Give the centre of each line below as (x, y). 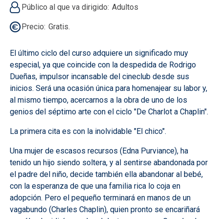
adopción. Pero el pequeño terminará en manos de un (100, 197)
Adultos (125, 7)
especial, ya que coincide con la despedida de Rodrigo (103, 65)
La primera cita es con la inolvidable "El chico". (88, 131)
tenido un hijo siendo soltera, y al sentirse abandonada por (109, 162)
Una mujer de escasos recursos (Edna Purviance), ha (99, 151)
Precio (33, 26)
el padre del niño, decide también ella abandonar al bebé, (106, 174)
